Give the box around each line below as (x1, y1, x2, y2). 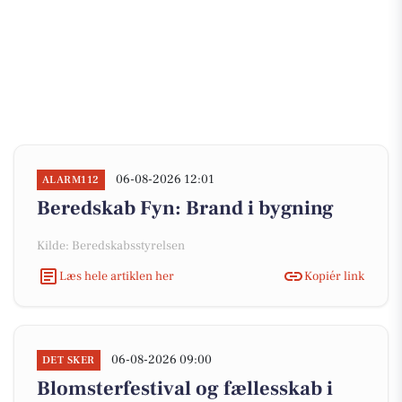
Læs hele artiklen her (59, 267, 174, 284)
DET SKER (42, 354, 95, 367)
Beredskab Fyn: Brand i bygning (37, 196, 334, 221)
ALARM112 (42, 173, 100, 187)
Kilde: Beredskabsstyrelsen (37, 238, 185, 254)
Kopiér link (304, 267, 364, 284)
